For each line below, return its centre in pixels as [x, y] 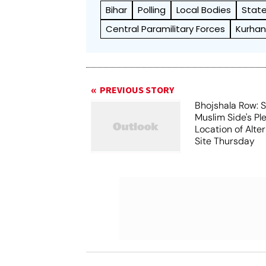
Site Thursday [225, 141]
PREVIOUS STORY [137, 90]
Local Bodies [204, 10]
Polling [152, 10]
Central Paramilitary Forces [166, 29]
